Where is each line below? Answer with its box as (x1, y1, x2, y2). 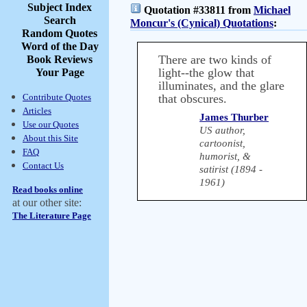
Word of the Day (21, 40, 99, 52)
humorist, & (199, 151, 251, 162)
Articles (23, 106, 51, 116)
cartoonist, (199, 138, 246, 149)
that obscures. (158, 92, 227, 106)
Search (43, 14, 76, 26)
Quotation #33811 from (141, 4, 254, 16)
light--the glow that (158, 66, 254, 79)
